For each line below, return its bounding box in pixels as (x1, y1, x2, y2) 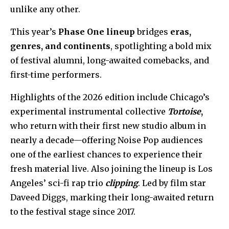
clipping (105, 177, 138, 188)
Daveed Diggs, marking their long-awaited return (10, 192, 214, 202)
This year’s (10, 26, 58, 37)
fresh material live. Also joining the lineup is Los (10, 163, 213, 174)
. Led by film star (138, 177, 206, 188)
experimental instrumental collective (10, 106, 168, 117)
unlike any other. (10, 4, 80, 14)
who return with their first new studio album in (10, 120, 206, 131)
